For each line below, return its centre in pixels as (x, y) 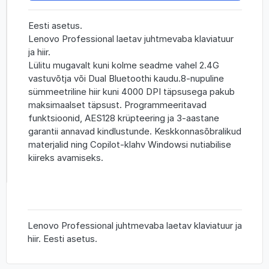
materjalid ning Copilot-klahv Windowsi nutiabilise (129, 144)
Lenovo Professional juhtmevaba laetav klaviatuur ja (134, 225)
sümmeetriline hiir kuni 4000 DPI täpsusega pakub (131, 91)
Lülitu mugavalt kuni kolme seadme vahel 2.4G (123, 65)
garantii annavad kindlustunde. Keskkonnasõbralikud (134, 131)
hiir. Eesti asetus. (62, 238)
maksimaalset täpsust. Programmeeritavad (117, 104)
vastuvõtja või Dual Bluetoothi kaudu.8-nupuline (126, 78)
